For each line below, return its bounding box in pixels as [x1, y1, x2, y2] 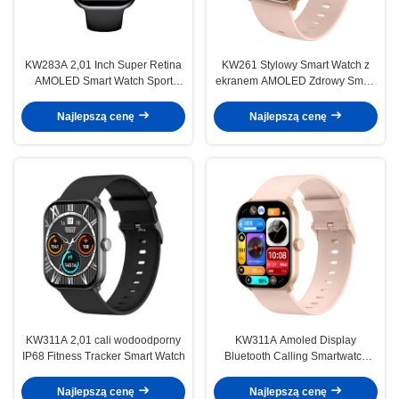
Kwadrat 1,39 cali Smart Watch [222, 365, 370, 379]
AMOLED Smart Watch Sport [34, 74, 173, 87]
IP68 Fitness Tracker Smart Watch [21, 349, 185, 362]
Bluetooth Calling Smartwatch [224, 349, 368, 362]
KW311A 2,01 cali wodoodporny [26, 333, 181, 346]
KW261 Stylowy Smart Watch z [222, 58, 370, 71]
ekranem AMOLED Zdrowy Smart [216, 74, 376, 87]
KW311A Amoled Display [235, 333, 356, 346]
